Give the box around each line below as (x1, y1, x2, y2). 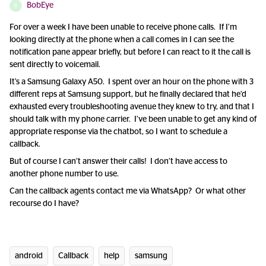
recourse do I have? (9, 199, 79, 208)
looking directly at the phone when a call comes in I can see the (9, 36, 234, 44)
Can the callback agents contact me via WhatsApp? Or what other (9, 187, 246, 195)
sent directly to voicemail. (9, 61, 102, 69)
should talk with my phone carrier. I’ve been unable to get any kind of (9, 115, 256, 123)
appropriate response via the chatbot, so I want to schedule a (9, 128, 227, 136)
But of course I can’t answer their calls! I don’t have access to (9, 157, 227, 166)
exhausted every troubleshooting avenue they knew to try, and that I (9, 103, 254, 111)
